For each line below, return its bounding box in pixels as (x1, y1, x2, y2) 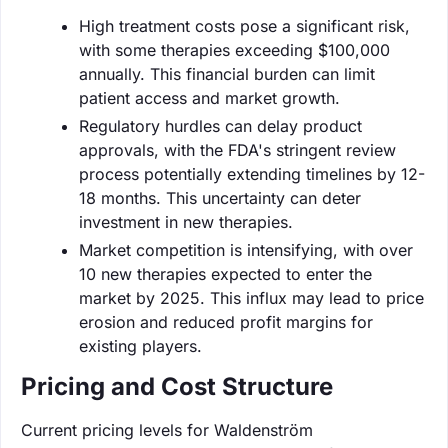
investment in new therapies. (79, 211, 293, 232)
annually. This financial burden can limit (79, 63, 375, 84)
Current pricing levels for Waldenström (21, 419, 313, 440)
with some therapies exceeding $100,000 (79, 39, 390, 60)
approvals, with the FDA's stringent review (79, 139, 396, 160)
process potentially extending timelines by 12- (79, 163, 425, 184)
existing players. (79, 335, 202, 356)
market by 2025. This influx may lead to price (79, 287, 424, 308)
